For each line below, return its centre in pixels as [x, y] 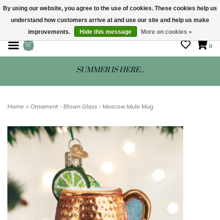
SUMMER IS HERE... [110, 70]
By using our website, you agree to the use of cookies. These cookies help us [110, 8]
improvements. [50, 32]
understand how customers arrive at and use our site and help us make [110, 20]
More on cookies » [166, 32]
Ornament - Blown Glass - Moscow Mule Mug [92, 106]
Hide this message [106, 32]
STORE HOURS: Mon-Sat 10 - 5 [110, 28]
